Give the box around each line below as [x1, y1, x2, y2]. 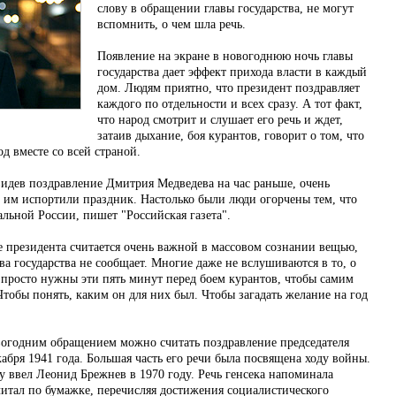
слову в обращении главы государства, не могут [97, 2, 354, 15]
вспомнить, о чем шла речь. [97, 18, 246, 31]
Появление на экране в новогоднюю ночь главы [97, 49, 353, 63]
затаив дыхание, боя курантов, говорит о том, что [97, 129, 364, 142]
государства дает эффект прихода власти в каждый [97, 65, 367, 79]
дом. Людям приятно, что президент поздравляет [97, 81, 360, 95]
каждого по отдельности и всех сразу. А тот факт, [97, 97, 362, 110]
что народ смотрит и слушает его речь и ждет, [97, 113, 343, 126]
